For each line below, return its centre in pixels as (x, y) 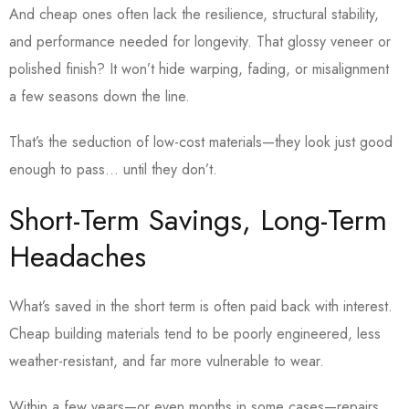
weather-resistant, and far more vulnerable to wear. (167, 362)
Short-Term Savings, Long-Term (198, 220)
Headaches (78, 257)
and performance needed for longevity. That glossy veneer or (200, 42)
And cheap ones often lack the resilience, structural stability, (194, 15)
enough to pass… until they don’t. (115, 170)
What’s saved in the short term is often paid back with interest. (201, 307)
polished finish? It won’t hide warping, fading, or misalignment (199, 69)
